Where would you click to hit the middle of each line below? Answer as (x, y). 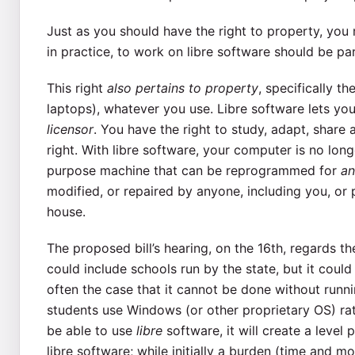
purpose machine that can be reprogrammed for (193, 170)
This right (76, 88)
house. (66, 211)
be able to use (91, 330)
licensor (70, 129)
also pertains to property (182, 88)
